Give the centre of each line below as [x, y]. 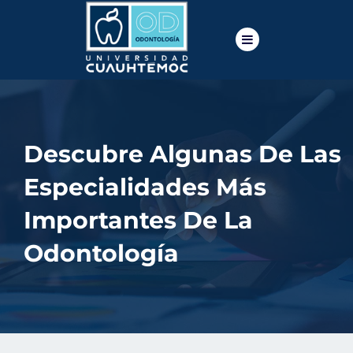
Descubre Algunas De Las [182, 154]
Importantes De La [138, 220]
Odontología [101, 253]
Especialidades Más [145, 187]
